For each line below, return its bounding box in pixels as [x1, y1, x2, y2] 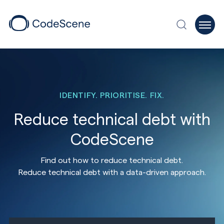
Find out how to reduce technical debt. [41, 155, 183, 164]
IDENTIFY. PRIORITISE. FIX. [59, 90, 164, 99]
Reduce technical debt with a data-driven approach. [18, 167, 206, 176]
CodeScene [70, 129, 154, 148]
